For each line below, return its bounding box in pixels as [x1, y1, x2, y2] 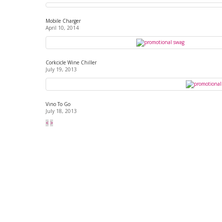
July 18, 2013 [46, 107, 77, 114]
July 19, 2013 [46, 65, 77, 73]
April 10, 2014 [46, 24, 79, 31]
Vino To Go [46, 100, 70, 108]
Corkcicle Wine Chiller [46, 58, 97, 66]
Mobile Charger [46, 17, 81, 24]
